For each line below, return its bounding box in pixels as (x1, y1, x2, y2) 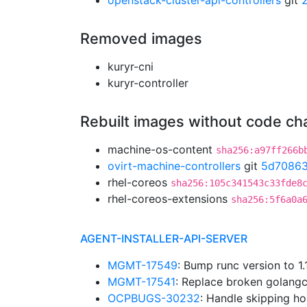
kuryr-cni (108, 60, 153, 73)
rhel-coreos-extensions (108, 192, 231, 206)
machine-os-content (108, 143, 216, 156)
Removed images (80, 29, 202, 47)
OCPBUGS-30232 (108, 291, 200, 305)
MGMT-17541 (108, 275, 175, 288)
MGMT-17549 (108, 258, 177, 272)
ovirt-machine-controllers (108, 159, 241, 173)
